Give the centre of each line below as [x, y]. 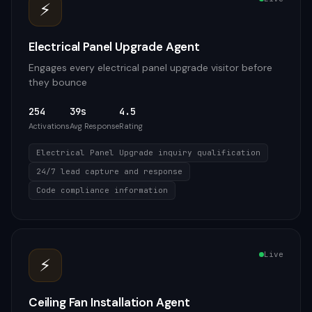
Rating [131, 126]
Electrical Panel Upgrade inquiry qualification [148, 153]
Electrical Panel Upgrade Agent [114, 47]
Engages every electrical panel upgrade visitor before [150, 68]
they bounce [58, 82]
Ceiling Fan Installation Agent [109, 302]
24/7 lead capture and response [109, 171]
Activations [49, 126]
